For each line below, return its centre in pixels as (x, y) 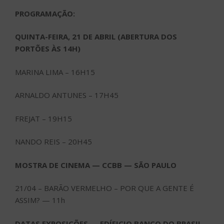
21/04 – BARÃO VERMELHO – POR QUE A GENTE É (104, 188)
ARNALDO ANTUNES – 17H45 (67, 95)
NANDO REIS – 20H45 (53, 142)
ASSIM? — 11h (40, 200)
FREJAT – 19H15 (43, 118)
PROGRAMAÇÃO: (45, 13)
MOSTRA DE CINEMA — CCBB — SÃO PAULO (96, 165)
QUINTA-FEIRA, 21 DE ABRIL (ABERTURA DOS (96, 37)
